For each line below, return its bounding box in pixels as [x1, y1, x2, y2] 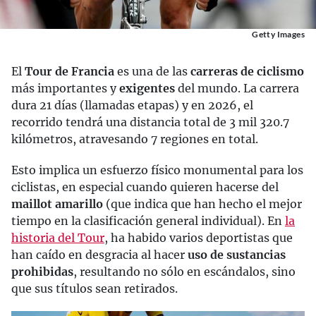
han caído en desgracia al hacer [11, 248, 188, 262]
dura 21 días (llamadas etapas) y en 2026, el [11, 98, 253, 112]
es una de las [117, 64, 190, 78]
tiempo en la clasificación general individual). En [11, 214, 285, 228]
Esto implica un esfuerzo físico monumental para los [11, 163, 303, 177]
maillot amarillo [11, 197, 103, 211]
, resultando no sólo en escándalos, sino [73, 265, 296, 279]
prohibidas [11, 265, 73, 279]
